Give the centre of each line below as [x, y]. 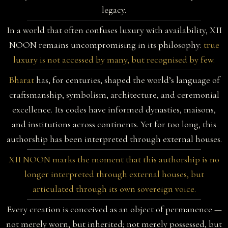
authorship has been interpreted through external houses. [114, 139]
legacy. [114, 10]
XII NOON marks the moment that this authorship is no [114, 160]
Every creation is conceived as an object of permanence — [114, 209]
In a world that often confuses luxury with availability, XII [114, 30]
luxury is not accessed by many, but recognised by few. [114, 60]
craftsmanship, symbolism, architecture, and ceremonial [114, 95]
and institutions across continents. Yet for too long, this [114, 124]
